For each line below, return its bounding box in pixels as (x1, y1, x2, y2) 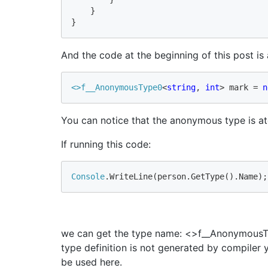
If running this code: (61, 138, 151, 150)
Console (71, 171, 105, 181)
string (167, 82, 196, 92)
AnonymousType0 (95, 82, 162, 92)
